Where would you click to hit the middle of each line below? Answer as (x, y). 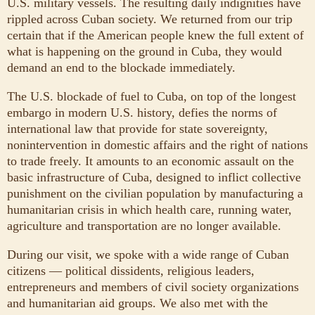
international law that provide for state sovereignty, (137, 129)
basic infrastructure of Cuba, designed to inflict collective (154, 178)
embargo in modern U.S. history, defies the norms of (142, 113)
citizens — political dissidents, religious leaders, (131, 271)
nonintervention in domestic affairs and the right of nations (157, 145)
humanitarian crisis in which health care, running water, (149, 210)
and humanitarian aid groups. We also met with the (137, 303)
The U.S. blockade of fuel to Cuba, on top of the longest (152, 97)
